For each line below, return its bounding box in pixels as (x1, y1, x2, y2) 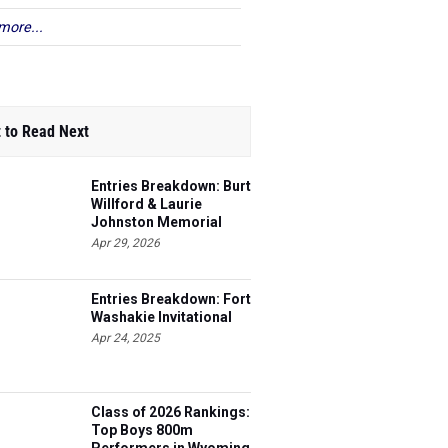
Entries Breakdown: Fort (91, 291, 251, 307)
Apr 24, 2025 (91, 331, 160, 345)
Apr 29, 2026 (91, 236, 160, 250)
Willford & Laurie (91, 196, 202, 212)
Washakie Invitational (91, 309, 232, 325)
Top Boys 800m (91, 422, 193, 438)
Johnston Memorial (91, 214, 222, 230)
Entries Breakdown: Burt (91, 178, 251, 194)
